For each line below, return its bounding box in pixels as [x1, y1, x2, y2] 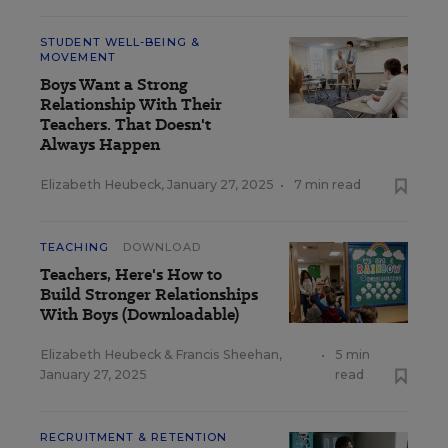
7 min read [294, 176, 361, 192]
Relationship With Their [40, 92, 222, 116]
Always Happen [40, 132, 160, 156]
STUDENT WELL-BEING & [40, 34, 200, 49]
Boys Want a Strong [40, 72, 188, 96]
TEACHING [40, 239, 109, 254]
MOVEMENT [40, 49, 116, 64]
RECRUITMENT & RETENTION [40, 429, 228, 444]
